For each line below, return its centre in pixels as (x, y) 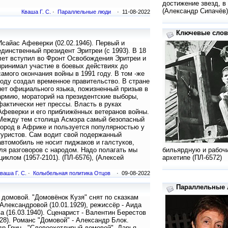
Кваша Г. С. (36, 12)
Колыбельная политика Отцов (72, 173)
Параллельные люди (84, 12)
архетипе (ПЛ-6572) (192, 158)
